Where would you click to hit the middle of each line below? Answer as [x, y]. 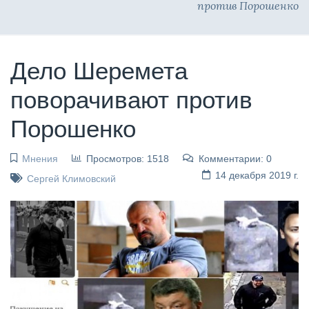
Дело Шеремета [99, 70]
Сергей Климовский [71, 178]
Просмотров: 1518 [127, 158]
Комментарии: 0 [235, 158]
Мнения [40, 158]
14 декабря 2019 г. [257, 175]
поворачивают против [131, 99]
